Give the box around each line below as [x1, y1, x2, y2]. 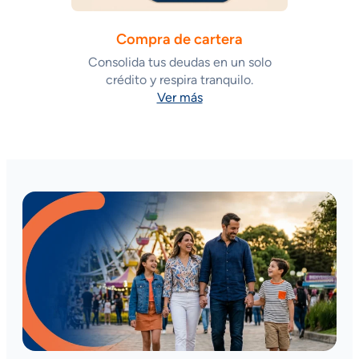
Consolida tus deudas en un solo [87, 54, 272, 71]
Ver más [156, 90, 203, 106]
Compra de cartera [116, 30, 243, 49]
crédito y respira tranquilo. [106, 72, 253, 88]
